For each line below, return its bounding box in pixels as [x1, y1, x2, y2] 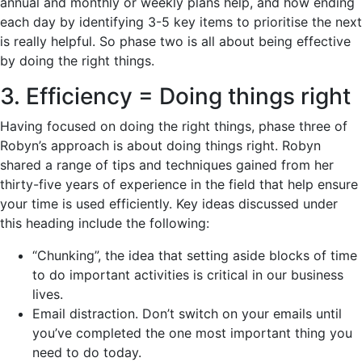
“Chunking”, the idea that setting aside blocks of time [32, 246, 357, 263]
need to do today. [32, 343, 141, 360]
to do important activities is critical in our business [32, 266, 343, 283]
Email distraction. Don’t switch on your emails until [32, 305, 342, 322]
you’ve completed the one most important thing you [32, 324, 352, 341]
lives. [32, 285, 63, 302]
